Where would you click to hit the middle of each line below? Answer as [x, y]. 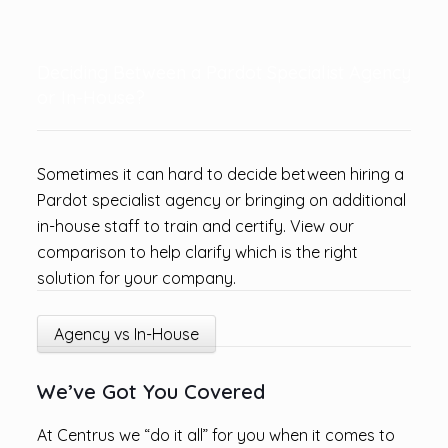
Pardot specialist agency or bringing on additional [221, 200]
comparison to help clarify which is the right [197, 252]
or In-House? [90, 97]
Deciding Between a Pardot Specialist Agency [223, 72]
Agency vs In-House [126, 334]
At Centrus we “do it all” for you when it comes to [215, 435]
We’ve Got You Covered [150, 391]
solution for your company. [136, 278]
